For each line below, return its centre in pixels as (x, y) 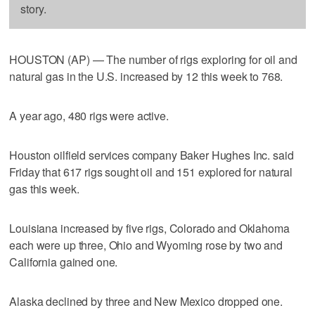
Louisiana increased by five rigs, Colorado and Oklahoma (149, 228)
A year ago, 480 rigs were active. (89, 115)
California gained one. (64, 262)
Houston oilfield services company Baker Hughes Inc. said (152, 155)
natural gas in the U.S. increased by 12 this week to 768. (146, 76)
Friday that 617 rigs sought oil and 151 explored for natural (151, 172)
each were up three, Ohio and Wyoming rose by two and (146, 245)
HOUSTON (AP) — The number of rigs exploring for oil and (153, 59)
